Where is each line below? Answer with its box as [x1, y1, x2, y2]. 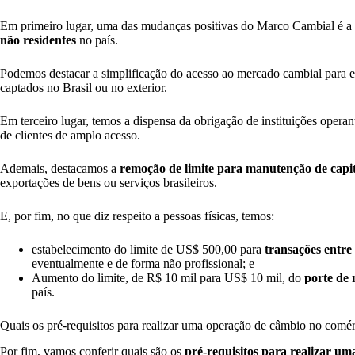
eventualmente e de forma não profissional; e [32, 257, 258, 271]
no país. [76, 33, 121, 48]
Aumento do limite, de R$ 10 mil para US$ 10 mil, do [32, 271, 304, 285]
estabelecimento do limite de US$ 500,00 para [32, 242, 265, 257]
